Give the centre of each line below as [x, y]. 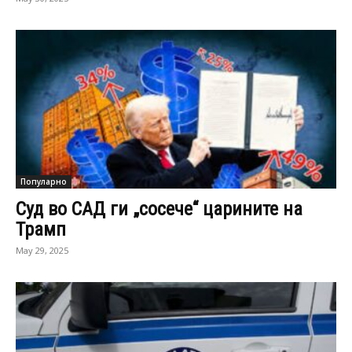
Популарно [44, 181]
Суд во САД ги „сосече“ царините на [159, 209]
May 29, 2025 [42, 250]
